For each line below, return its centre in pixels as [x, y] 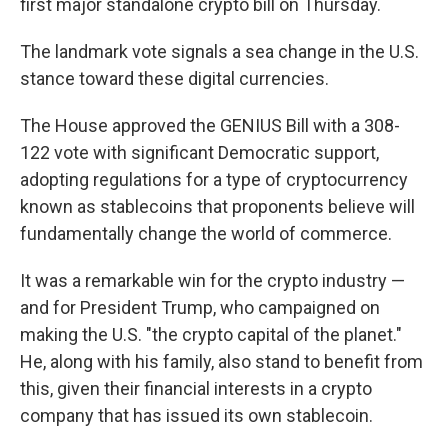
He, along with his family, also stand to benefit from [221, 361]
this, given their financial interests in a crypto [196, 388]
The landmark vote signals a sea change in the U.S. [219, 51]
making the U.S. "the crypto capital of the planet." [211, 334]
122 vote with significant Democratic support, [199, 152]
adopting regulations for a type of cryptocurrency [214, 179]
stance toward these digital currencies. [174, 78]
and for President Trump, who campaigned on [200, 307]
